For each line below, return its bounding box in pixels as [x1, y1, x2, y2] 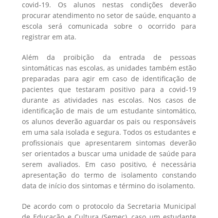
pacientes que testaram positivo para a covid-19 [22, 84, 196, 94]
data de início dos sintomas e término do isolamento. [22, 181, 195, 190]
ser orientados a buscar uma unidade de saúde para [22, 148, 196, 158]
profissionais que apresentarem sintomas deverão [22, 138, 196, 147]
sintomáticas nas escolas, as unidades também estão [22, 63, 196, 73]
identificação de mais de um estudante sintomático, [22, 106, 196, 115]
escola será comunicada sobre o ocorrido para [22, 21, 196, 31]
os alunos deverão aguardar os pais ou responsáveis [22, 116, 196, 126]
